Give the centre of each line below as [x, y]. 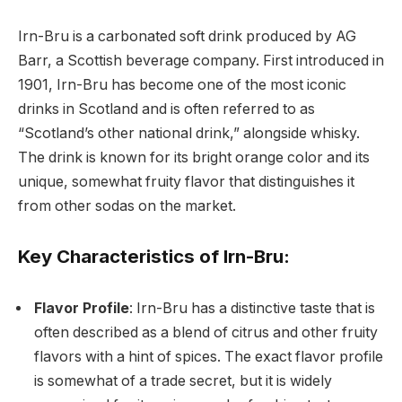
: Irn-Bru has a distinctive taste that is [252, 308]
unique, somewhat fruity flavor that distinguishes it [186, 182]
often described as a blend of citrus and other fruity [206, 332]
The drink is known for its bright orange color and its [194, 158]
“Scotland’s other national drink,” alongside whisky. [189, 134]
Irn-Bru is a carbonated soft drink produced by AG [187, 37]
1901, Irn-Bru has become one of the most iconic [182, 85]
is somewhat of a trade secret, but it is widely [183, 380]
